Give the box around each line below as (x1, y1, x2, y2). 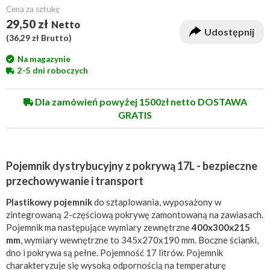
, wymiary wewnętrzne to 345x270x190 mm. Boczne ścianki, (20, 234, 259, 245)
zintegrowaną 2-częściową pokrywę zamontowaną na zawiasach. (6, 209, 263, 220)
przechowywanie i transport (6, 174, 143, 187)
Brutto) (39, 33, 71, 43)
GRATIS (118, 109, 152, 121)
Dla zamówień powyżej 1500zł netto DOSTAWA (33, 96, 247, 107)
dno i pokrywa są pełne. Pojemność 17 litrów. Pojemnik (6, 247, 223, 258)
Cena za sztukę (6, 4, 60, 14)
